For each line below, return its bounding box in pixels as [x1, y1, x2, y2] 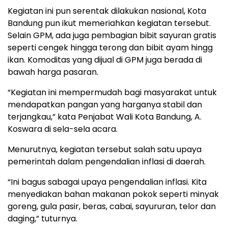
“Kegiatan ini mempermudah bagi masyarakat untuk [8, 86, 217, 98]
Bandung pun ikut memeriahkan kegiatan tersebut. [8, 17, 211, 29]
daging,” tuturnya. [8, 212, 77, 224]
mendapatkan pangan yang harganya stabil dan [8, 98, 202, 110]
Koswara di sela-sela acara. [8, 123, 118, 135]
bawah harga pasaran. [8, 66, 98, 78]
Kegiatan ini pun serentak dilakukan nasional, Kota [8, 5, 206, 17]
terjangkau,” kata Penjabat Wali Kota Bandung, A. [8, 110, 202, 123]
